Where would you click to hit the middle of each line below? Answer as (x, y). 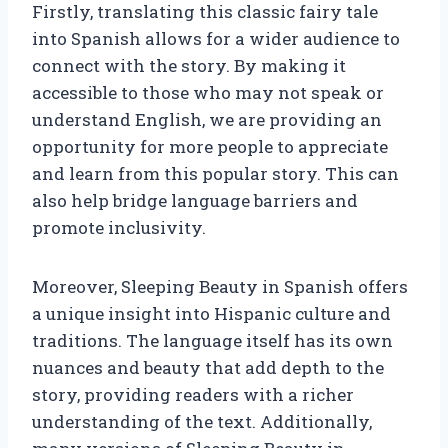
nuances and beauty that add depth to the (208, 367)
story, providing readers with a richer (193, 394)
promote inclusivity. (119, 227)
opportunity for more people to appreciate (210, 146)
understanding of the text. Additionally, (202, 421)
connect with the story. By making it (189, 65)
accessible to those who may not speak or (208, 92)
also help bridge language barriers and (195, 200)
